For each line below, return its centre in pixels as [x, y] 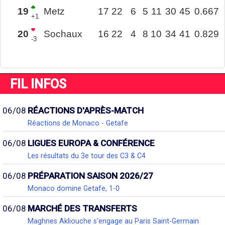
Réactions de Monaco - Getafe [78, 123]
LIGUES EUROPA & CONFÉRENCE [91, 143]
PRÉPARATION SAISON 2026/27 [90, 176]
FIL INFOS [38, 84]
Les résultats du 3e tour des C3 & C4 [87, 155]
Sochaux [63, 34]
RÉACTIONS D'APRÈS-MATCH [86, 110]
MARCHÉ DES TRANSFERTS [82, 208]
